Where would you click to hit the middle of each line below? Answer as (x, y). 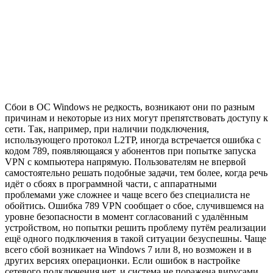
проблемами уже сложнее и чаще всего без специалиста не (127, 194)
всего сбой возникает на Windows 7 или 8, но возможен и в (128, 249)
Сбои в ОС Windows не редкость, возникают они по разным (130, 107)
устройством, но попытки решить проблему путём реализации (136, 227)
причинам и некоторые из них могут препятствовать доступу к (136, 118)
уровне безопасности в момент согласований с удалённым (126, 216)
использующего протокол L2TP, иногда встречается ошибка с (133, 140)
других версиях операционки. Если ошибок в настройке (122, 260)
